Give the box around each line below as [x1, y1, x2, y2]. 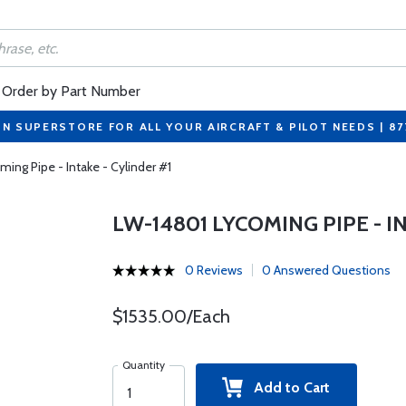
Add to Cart [243, 379, 331, 396]
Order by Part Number [2, 82, 140, 100]
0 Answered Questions [261, 262, 391, 278]
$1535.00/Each [111, 305, 230, 327]
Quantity [121, 358, 165, 372]
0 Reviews [184, 262, 243, 278]
